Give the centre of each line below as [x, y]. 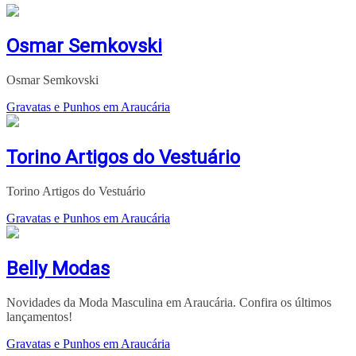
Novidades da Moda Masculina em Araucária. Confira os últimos [169, 302]
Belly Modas [58, 269]
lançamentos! [39, 316]
